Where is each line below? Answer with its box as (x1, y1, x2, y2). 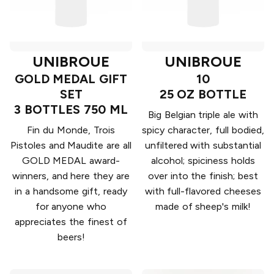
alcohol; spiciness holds (151, 155, 255, 167)
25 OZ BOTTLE (159, 87, 247, 102)
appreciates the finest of (15, 216, 127, 228)
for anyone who (35, 201, 107, 213)
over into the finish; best (147, 170, 259, 182)
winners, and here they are (12, 170, 130, 182)
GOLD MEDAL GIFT (14, 72, 128, 87)
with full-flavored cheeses (144, 185, 262, 198)
